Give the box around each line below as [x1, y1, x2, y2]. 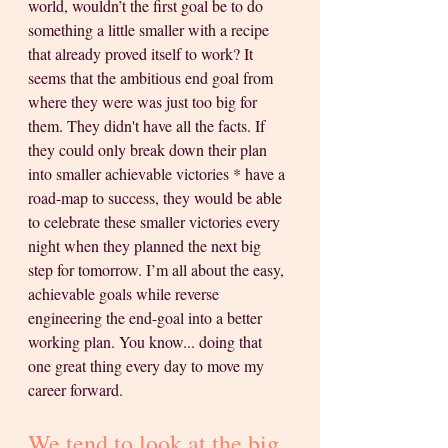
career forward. [28, 379, 127, 401]
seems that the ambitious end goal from [28, 67, 277, 89]
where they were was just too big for [28, 91, 261, 113]
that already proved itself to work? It [28, 43, 257, 65]
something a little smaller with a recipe [28, 19, 273, 41]
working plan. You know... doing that [28, 331, 266, 353]
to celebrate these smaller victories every [28, 211, 284, 233]
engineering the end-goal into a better [28, 307, 266, 329]
